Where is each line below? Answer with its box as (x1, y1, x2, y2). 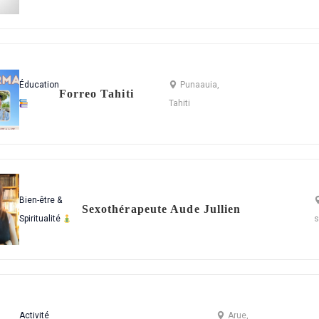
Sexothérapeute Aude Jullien (81, 203, 241, 216)
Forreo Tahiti (58, 88, 134, 100)
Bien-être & (19, 195, 62, 206)
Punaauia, (180, 80, 220, 90)
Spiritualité (19, 214, 63, 224)
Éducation (19, 80, 59, 90)
